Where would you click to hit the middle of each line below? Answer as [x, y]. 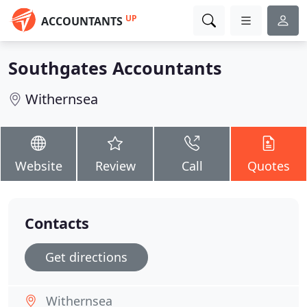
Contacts [57, 223]
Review [115, 166]
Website [38, 166]
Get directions [86, 257]
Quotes [269, 166]
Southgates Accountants [115, 68]
